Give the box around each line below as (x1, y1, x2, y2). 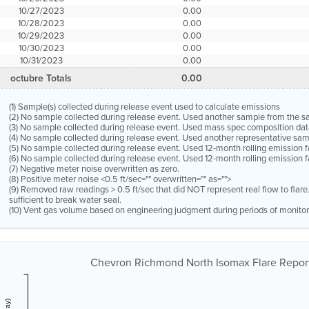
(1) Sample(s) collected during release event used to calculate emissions (9, 100, 281, 113)
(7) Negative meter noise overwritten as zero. (9, 162, 180, 175)
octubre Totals (10, 71, 72, 86)
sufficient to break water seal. (9, 193, 122, 206)
